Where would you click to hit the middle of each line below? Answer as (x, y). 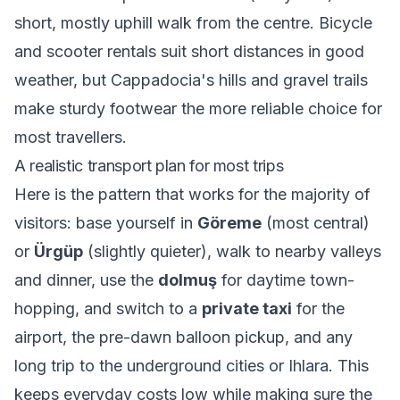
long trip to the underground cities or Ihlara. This (192, 366)
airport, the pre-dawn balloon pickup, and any (183, 337)
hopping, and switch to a (108, 308)
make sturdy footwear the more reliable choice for (198, 108)
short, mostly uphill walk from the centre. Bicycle (193, 23)
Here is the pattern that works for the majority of (192, 194)
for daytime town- (286, 280)
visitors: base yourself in (106, 223)
